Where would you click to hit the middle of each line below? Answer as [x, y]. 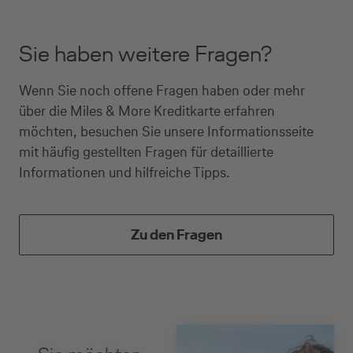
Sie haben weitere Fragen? [145, 54]
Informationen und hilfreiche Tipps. [124, 172]
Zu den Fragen [176, 234]
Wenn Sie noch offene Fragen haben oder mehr [162, 90]
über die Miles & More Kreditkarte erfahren [147, 111]
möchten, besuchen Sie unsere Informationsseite [166, 131]
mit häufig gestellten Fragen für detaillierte [146, 152]
